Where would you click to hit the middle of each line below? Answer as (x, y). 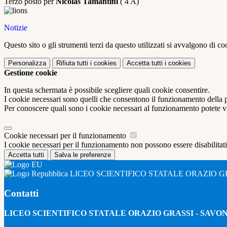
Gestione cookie (31, 73)
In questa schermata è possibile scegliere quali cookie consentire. (107, 90)
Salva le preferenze (83, 155)
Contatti (21, 193)
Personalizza (27, 63)
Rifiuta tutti (72, 63)
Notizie (16, 28)
